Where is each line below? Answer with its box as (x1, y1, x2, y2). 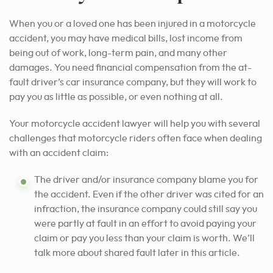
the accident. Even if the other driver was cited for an (34, 189, 264, 199)
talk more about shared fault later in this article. (34, 247, 240, 258)
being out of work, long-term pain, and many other (9, 48, 227, 58)
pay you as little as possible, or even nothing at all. (9, 91, 223, 102)
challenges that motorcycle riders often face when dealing (9, 133, 262, 143)
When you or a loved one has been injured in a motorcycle (9, 18, 256, 29)
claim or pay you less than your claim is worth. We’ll (34, 233, 255, 243)
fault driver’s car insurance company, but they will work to (9, 77, 257, 87)
